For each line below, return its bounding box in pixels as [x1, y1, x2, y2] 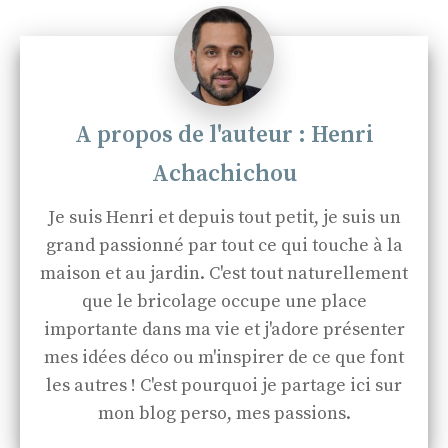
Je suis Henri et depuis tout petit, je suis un [47, 205, 401, 229]
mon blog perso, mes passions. [97, 401, 351, 425]
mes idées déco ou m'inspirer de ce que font [44, 345, 404, 369]
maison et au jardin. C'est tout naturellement [40, 261, 408, 285]
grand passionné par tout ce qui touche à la [45, 233, 403, 257]
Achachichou [151, 160, 297, 190]
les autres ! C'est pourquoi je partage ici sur [46, 373, 402, 397]
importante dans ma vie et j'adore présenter [43, 317, 405, 341]
